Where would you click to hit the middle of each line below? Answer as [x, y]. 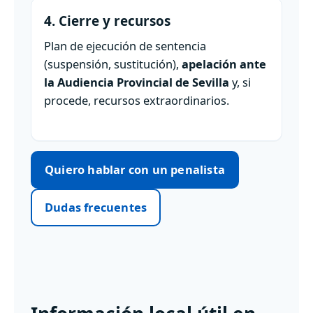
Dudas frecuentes [96, 208]
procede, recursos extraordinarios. [137, 101]
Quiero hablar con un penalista [135, 170]
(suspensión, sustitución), [113, 64]
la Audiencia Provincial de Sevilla [137, 82]
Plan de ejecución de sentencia [125, 46]
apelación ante [224, 64]
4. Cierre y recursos [107, 21]
